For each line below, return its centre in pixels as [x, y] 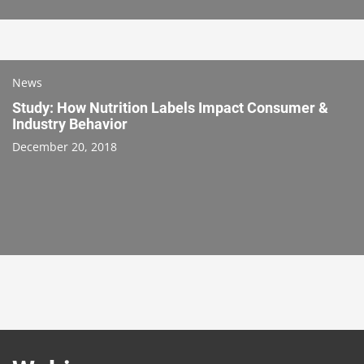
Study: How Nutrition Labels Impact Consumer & [170, 107]
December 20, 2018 [65, 146]
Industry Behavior [70, 123]
